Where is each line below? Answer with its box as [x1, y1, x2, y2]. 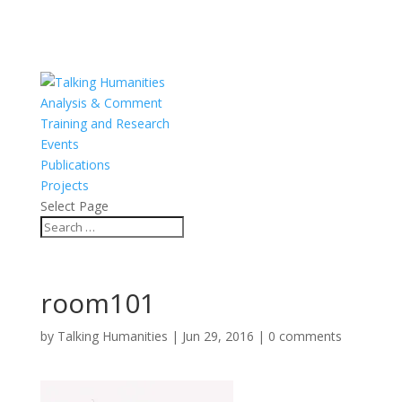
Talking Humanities [57, 328, 168, 345]
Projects [39, 177, 89, 194]
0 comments [267, 328, 342, 345]
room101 [39, 284, 155, 321]
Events [39, 135, 79, 153]
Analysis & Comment [39, 94, 162, 111]
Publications [39, 156, 110, 173]
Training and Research [39, 115, 170, 132]
